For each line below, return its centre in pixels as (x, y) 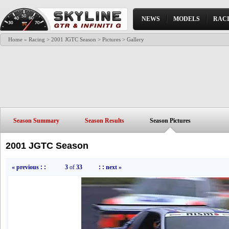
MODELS (187, 19)
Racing (37, 39)
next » (114, 167)
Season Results (105, 121)
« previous (25, 167)
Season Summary (36, 121)
